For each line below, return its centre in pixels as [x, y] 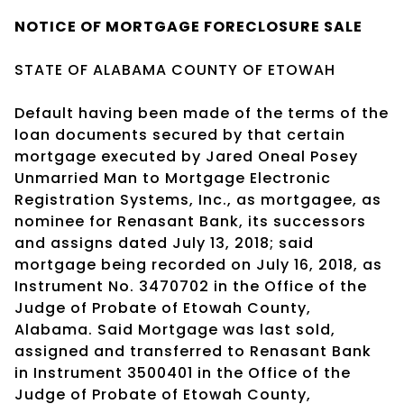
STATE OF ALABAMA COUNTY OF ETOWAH [175, 69]
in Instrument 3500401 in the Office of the [183, 372]
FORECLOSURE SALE [283, 26]
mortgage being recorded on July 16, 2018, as [198, 264]
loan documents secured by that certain [180, 134]
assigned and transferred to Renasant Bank [193, 351]
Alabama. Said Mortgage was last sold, [175, 329]
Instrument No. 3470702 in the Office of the [191, 286]
